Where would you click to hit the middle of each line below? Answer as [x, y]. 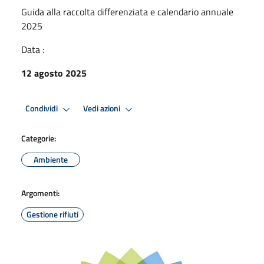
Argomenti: [40, 193]
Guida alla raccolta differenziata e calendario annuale [127, 11]
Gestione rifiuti [52, 214]
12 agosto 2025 [54, 73]
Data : [33, 49]
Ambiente [51, 159]
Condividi [42, 109]
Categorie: [39, 138]
